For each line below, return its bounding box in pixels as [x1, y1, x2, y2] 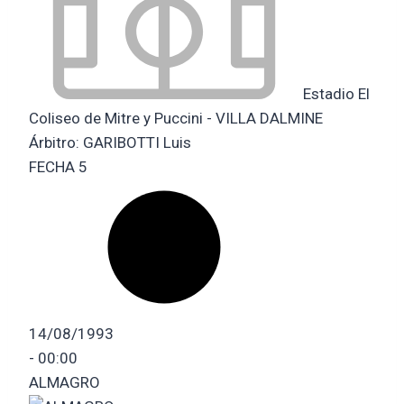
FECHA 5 [29, 157, 87, 176]
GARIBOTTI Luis [83, 133, 191, 151]
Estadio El [299, 84, 370, 103]
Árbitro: [29, 133, 83, 151]
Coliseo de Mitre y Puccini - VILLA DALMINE [29, 108, 323, 127]
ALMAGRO [29, 372, 100, 391]
